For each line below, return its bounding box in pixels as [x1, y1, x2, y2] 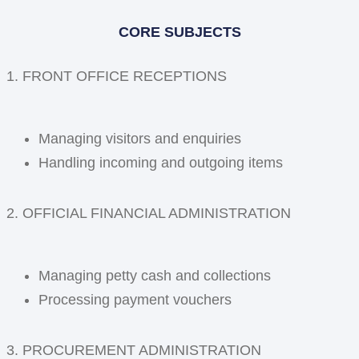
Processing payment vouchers [38, 291, 232, 308]
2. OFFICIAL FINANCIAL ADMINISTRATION [6, 205, 291, 222]
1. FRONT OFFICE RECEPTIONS [6, 68, 227, 85]
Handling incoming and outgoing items [38, 154, 283, 171]
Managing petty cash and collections [38, 267, 271, 284]
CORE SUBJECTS [118, 24, 241, 41]
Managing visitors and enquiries [38, 130, 241, 147]
